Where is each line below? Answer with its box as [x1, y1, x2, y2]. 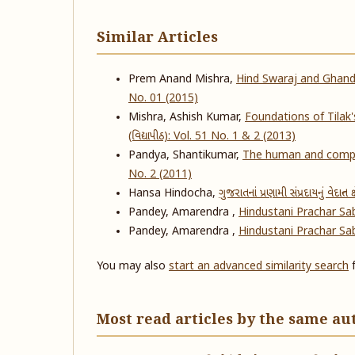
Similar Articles [97, 27, 218, 48]
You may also [97, 258, 169, 274]
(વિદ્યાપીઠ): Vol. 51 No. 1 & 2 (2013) [128, 128, 296, 144]
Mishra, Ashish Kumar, [128, 109, 245, 125]
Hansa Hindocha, [128, 185, 219, 201]
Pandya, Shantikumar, [128, 147, 242, 163]
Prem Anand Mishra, [128, 71, 236, 87]
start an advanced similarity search [169, 258, 349, 274]
